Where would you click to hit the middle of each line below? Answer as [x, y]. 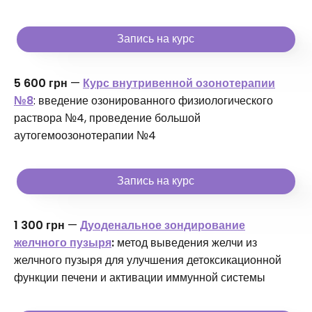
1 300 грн [39, 226]
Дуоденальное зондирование [163, 226]
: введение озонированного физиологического [153, 101]
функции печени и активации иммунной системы [140, 278]
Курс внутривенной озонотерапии [179, 84]
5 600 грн [41, 84]
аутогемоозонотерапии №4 [85, 136]
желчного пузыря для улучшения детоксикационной [148, 260]
